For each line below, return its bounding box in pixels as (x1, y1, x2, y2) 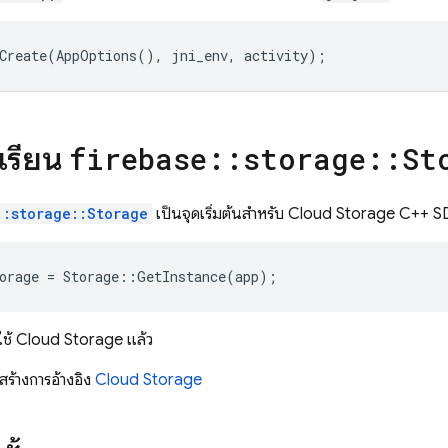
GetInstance (137, 267, 226, 286)
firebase (69, 140, 207, 178)
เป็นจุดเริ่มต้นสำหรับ (152, 204, 288, 224)
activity (244, 46, 308, 65)
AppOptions (56, 46, 137, 65)
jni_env (171, 46, 228, 65)
